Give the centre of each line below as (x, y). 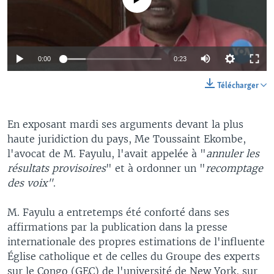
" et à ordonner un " (156, 168)
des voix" (30, 183)
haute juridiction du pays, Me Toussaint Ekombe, (127, 139)
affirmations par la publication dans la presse (117, 227)
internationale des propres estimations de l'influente (136, 242)
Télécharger (239, 86)
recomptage (234, 168)
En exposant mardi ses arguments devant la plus (125, 124)
